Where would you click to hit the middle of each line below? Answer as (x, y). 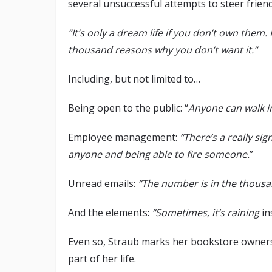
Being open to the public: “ (128, 108)
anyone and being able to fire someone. (159, 155)
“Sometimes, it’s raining (207, 213)
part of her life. (103, 259)
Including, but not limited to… (135, 79)
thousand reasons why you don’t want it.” (163, 50)
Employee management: (124, 138)
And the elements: (110, 213)
